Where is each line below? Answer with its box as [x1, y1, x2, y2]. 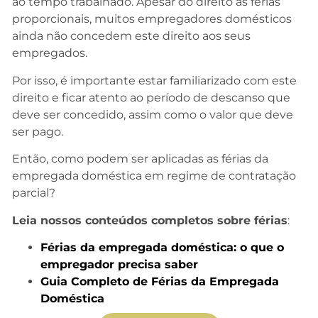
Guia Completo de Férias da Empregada [40, 274, 279, 288]
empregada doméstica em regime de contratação [12, 169, 296, 183]
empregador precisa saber [40, 257, 198, 271]
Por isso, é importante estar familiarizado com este [12, 73, 297, 87]
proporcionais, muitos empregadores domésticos [12, 12, 292, 26]
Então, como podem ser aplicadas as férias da [12, 152, 268, 166]
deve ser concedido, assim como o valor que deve [12, 107, 293, 121]
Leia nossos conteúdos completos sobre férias [12, 213, 287, 227]
